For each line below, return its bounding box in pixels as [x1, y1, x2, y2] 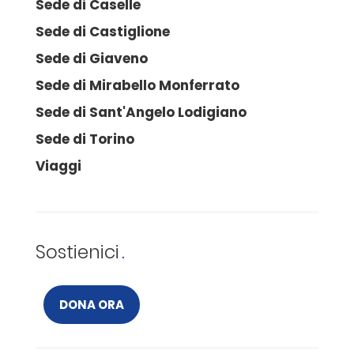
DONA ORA [59, 296, 124, 314]
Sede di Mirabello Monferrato [36, 76, 239, 96]
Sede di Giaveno [36, 49, 148, 69]
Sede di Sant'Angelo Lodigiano [36, 103, 247, 122]
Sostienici [36, 239, 119, 265]
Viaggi [36, 156, 81, 176]
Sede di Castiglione [36, 22, 170, 42]
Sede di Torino [36, 130, 134, 149]
